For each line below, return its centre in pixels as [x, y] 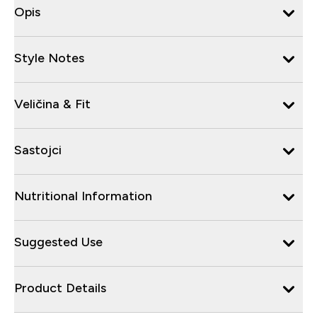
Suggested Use [58, 242]
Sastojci [38, 150]
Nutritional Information [83, 196]
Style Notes [49, 58]
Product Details [60, 288]
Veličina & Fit [52, 104]
